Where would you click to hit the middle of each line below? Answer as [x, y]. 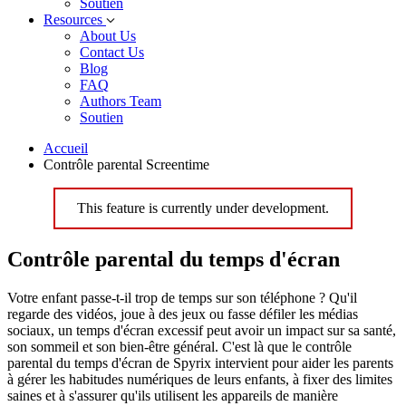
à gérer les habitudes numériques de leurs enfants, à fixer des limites [200, 379]
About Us [108, 36]
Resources [75, 19]
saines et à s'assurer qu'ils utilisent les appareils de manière [173, 395]
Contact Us [112, 52]
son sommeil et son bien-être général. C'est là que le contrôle [179, 346]
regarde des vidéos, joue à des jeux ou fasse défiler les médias [183, 314]
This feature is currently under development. [203, 208]
